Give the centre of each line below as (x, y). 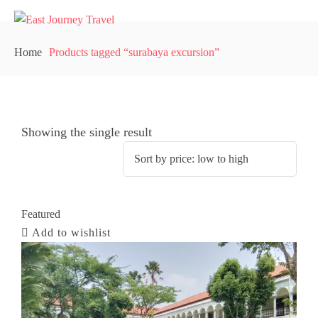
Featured (41, 214)
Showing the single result (87, 132)
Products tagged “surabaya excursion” (134, 52)
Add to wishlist (71, 232)
